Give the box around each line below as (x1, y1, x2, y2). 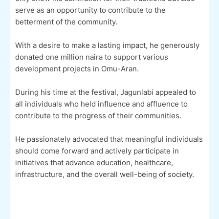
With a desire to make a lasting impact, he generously (15, 40, 199, 50)
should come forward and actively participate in (15, 146, 179, 155)
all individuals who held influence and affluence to (15, 99, 188, 109)
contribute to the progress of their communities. (15, 110, 183, 120)
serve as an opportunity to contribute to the (15, 5, 166, 15)
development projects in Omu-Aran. (15, 64, 139, 73)
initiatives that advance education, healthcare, (15, 157, 173, 167)
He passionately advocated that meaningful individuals (15, 134, 203, 144)
